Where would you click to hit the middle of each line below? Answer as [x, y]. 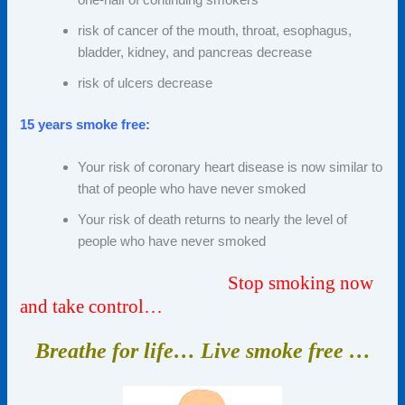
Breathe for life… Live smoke [171, 351]
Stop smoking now [301, 283]
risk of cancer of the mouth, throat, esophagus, [215, 30]
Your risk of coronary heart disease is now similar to [231, 168]
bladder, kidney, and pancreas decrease [195, 52]
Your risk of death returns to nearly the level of [213, 220]
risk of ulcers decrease [146, 83]
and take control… [92, 306]
